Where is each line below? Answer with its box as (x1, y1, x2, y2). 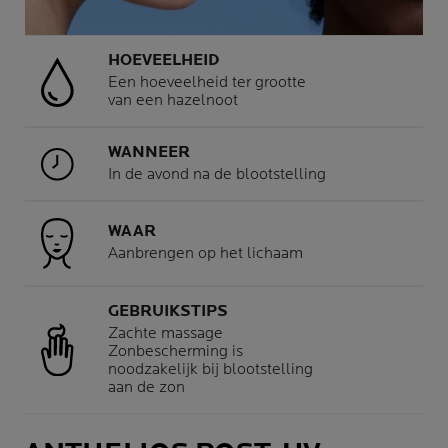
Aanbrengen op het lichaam (108, 244, 303, 264)
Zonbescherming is (108, 341, 243, 361)
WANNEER (108, 143, 190, 163)
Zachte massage (108, 323, 223, 343)
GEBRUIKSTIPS (108, 301, 228, 321)
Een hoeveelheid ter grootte (108, 73, 306, 93)
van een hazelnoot (108, 91, 238, 111)
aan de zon (108, 377, 185, 397)
